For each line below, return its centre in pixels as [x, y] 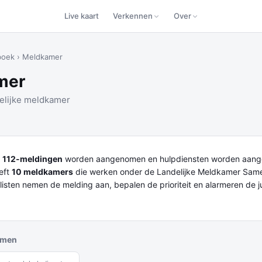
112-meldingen [32, 159]
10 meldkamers [42, 172]
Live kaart [81, 16]
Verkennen [132, 16]
